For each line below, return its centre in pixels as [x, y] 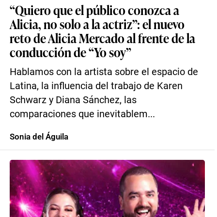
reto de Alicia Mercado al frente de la [102, 38]
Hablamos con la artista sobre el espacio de [104, 72]
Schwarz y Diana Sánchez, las [73, 100]
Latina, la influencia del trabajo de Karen [96, 86]
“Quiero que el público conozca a [94, 10]
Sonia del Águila [39, 137]
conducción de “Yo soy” [70, 52]
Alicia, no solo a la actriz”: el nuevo [97, 24]
